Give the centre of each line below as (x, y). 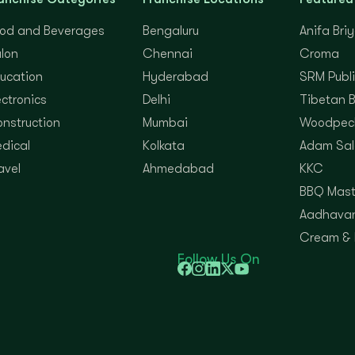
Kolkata (164, 145)
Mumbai (165, 122)
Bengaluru (171, 31)
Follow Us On (219, 259)
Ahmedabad (178, 168)
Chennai (168, 53)
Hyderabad (176, 76)
